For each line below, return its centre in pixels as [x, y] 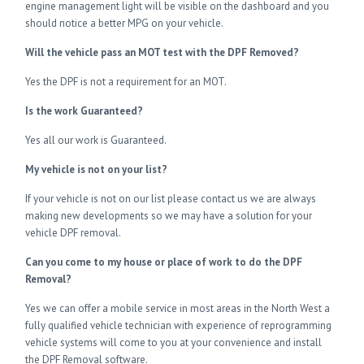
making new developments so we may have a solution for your [169, 216]
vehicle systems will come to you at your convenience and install [174, 342]
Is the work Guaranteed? [84, 111]
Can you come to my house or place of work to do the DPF [164, 262]
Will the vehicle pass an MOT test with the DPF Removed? [162, 52]
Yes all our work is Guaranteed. [96, 140]
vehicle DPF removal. [74, 233]
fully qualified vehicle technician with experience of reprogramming [179, 325]
